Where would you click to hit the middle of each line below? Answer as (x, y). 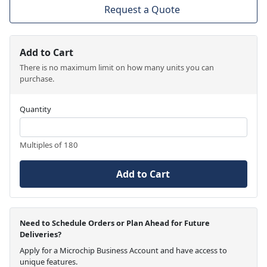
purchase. (37, 79)
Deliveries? (41, 235)
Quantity (35, 109)
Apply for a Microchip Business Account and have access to (123, 251)
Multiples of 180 (49, 145)
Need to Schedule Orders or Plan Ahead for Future (115, 223)
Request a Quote (142, 10)
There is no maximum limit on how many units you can (117, 68)
